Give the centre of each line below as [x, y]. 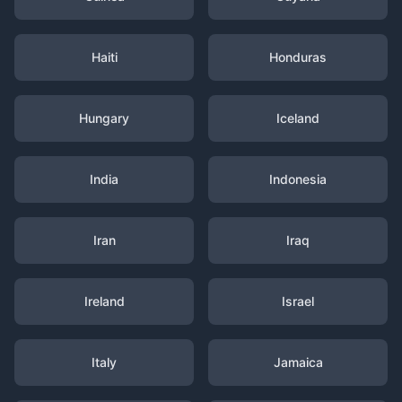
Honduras [298, 57]
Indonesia [298, 179]
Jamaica [298, 362]
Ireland [104, 301]
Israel [298, 301]
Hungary [104, 118]
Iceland [298, 118]
